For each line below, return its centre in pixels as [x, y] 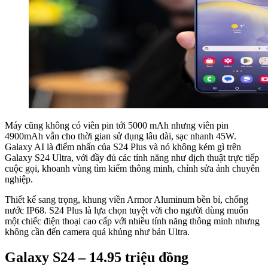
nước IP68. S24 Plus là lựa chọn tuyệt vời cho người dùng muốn [127, 210]
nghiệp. [19, 179]
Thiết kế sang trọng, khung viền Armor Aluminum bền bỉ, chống [127, 199]
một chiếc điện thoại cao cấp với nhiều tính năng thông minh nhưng [132, 221]
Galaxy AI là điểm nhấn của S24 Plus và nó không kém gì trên [123, 147]
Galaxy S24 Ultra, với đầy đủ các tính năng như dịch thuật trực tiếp [132, 157]
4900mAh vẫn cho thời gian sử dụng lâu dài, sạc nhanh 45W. [121, 136]
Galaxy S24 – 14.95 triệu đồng [97, 257]
